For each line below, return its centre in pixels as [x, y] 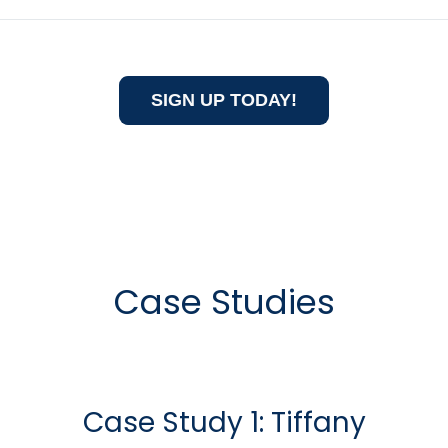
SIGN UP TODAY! [224, 99]
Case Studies [224, 301]
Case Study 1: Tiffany [224, 422]
